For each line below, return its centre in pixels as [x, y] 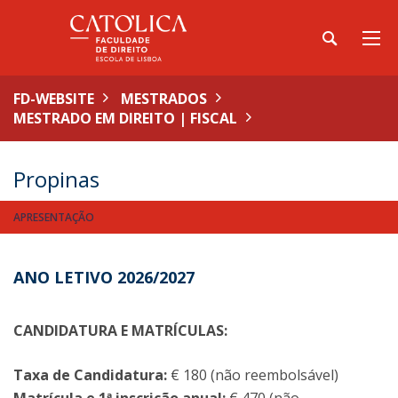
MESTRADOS [164, 99]
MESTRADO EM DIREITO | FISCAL [125, 118]
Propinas [56, 179]
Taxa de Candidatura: [90, 375]
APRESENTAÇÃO [54, 217]
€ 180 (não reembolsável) [253, 375]
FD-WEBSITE [54, 99]
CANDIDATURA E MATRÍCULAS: [120, 330]
